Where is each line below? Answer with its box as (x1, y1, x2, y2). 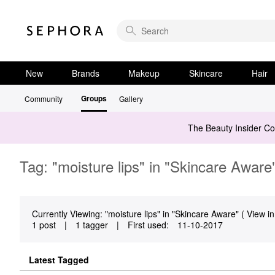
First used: (128, 219, 169, 231)
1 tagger (76, 219, 108, 231)
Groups (81, 93, 107, 104)
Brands (72, 67, 100, 79)
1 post (32, 219, 56, 231)
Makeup (128, 67, 160, 79)
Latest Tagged (29, 253, 89, 266)
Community (25, 93, 63, 104)
